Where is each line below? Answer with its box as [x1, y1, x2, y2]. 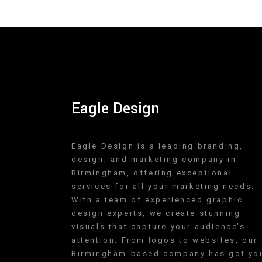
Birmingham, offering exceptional [71, 168, 233, 177]
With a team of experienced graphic [71, 195, 243, 204]
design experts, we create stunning [71, 208, 241, 218]
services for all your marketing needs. [71, 181, 255, 191]
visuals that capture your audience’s [71, 222, 246, 231]
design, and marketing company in [71, 154, 237, 164]
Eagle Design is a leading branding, [71, 141, 244, 150]
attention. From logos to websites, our [71, 235, 258, 244]
